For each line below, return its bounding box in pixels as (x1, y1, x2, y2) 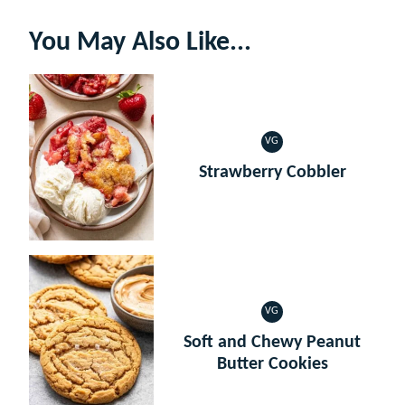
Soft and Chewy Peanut (184, 333, 361, 352)
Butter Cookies (216, 354, 328, 373)
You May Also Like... (29, 28, 251, 57)
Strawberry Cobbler (198, 163, 346, 182)
